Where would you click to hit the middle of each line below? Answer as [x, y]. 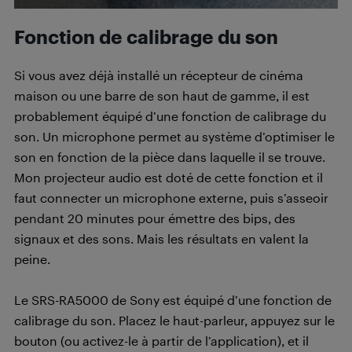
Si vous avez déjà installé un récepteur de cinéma [159, 75]
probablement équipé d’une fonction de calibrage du [170, 116]
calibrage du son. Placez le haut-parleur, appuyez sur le [174, 321]
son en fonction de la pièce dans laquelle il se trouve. [170, 157]
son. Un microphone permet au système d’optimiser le [174, 137]
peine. [32, 259]
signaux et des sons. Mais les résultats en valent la [161, 239]
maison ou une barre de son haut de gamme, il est [162, 96]
